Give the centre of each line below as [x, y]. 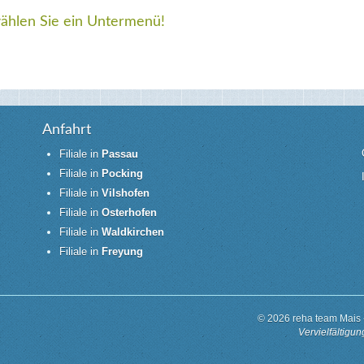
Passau [119, 154]
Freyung [122, 251]
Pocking [122, 174]
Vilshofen [125, 193]
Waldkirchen [132, 232]
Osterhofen [129, 212]
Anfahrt [67, 130]
